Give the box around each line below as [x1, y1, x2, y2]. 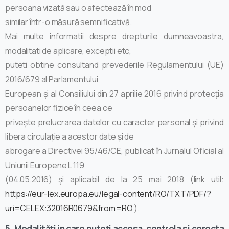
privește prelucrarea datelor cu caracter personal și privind [5, 116, 224, 128]
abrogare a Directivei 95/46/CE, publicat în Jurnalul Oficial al [5, 145, 224, 156]
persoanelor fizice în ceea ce [5, 102, 112, 113]
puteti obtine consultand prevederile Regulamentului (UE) [5, 59, 224, 71]
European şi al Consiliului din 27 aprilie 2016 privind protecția [5, 87, 224, 99]
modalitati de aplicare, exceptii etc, [5, 44, 132, 56]
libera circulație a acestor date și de [5, 130, 134, 142]
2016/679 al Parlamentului [5, 73, 98, 85]
